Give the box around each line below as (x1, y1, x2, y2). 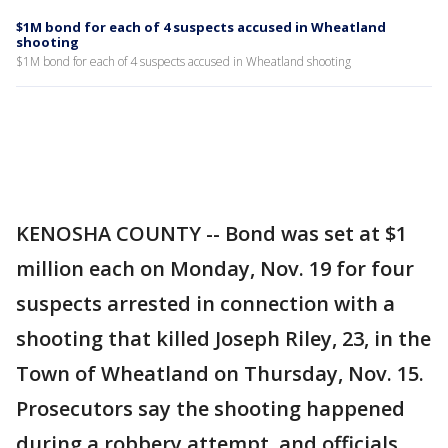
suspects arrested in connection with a (16, 290, 395, 317)
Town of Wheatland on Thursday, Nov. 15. (16, 360, 424, 387)
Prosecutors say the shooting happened (16, 395, 405, 422)
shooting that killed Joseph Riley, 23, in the (16, 325, 431, 352)
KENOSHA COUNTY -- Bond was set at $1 (16, 220, 407, 247)
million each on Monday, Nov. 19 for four (16, 255, 414, 282)
